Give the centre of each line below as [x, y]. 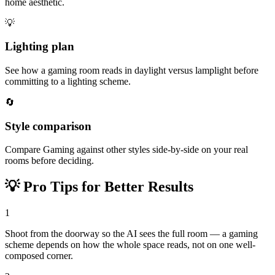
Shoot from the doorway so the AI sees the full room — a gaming [131, 234]
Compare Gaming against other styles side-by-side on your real [126, 150]
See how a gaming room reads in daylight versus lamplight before [132, 70]
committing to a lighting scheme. [68, 81]
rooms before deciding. [49, 161]
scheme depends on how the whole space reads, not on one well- [130, 245]
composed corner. [39, 256]
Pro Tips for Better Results [107, 187]
